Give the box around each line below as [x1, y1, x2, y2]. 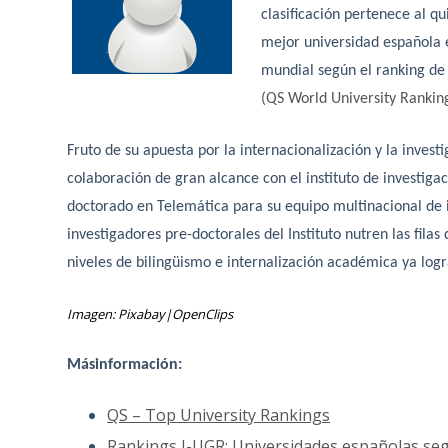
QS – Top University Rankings [107, 404, 331, 427]
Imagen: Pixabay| [67, 305, 173, 324]
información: [95, 357, 183, 374]
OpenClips [172, 305, 234, 324]
